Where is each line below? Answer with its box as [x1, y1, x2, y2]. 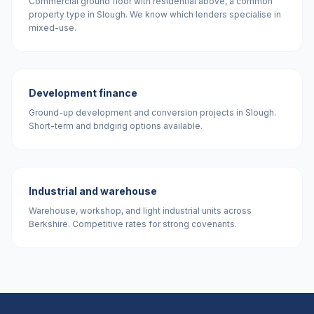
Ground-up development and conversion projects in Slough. [29, 107, 276, 118]
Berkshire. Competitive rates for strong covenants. [29, 219, 237, 229]
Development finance [29, 87, 137, 99]
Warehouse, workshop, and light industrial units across [29, 205, 252, 216]
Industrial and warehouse [29, 185, 157, 197]
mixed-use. [29, 22, 76, 33]
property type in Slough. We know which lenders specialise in [29, 9, 281, 20]
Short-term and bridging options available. [29, 121, 203, 131]
